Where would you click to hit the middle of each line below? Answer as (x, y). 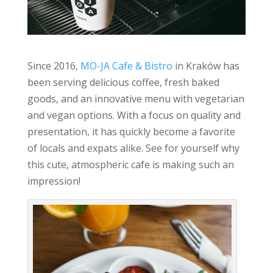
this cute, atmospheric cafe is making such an (130, 165)
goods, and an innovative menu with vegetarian (136, 99)
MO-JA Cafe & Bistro (126, 66)
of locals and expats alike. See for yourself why (133, 148)
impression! (54, 181)
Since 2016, (54, 66)
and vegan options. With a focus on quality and (134, 115)
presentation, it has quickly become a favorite (131, 132)
